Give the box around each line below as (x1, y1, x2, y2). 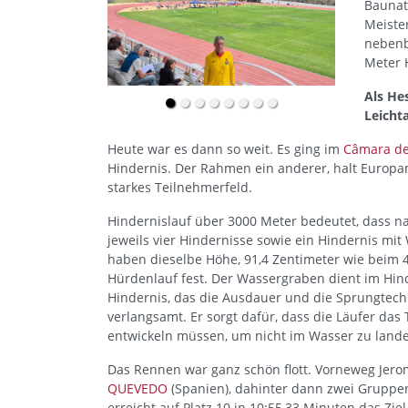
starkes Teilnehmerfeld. (107, 178, 252, 196)
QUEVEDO (107, 380, 168, 397)
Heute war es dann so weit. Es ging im (107, 140, 343, 158)
